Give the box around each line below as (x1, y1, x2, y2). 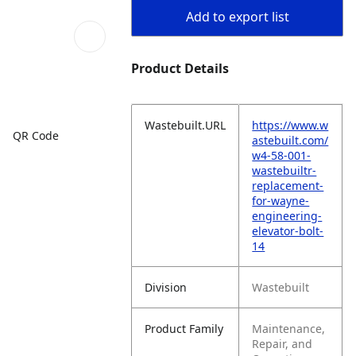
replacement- (252, 178, 324, 193)
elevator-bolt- (252, 223, 324, 238)
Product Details (131, 60, 230, 77)
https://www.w (252, 118, 329, 133)
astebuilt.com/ (252, 133, 329, 148)
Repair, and (252, 336, 313, 351)
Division (145, 280, 188, 295)
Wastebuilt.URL (145, 118, 226, 133)
